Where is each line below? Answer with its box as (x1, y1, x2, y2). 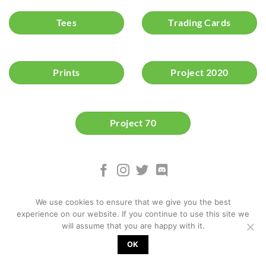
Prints (53, 67, 80, 78)
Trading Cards (168, 17, 231, 28)
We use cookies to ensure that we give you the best (35, 197, 231, 207)
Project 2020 (170, 67, 229, 78)
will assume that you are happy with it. (61, 221, 205, 230)
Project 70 (109, 117, 157, 128)
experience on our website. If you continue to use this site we (17, 209, 249, 218)
